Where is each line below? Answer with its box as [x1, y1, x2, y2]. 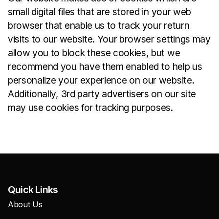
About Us [8, 199, 43, 209]
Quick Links [8, 184, 58, 196]
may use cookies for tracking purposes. [8, 102, 173, 113]
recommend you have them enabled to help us [8, 61, 202, 72]
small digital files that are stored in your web [8, 6, 191, 18]
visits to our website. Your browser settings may [8, 33, 211, 45]
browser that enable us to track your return [8, 20, 190, 31]
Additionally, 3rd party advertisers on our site [8, 88, 196, 100]
